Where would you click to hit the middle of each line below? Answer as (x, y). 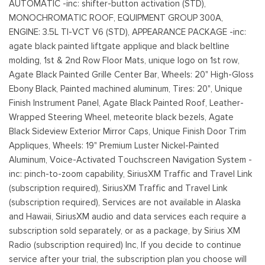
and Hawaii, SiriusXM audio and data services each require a (127, 216)
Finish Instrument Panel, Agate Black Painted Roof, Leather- (126, 103)
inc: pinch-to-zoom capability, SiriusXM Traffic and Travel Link (130, 174)
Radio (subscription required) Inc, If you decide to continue (125, 245)
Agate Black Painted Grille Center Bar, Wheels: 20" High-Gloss (131, 74)
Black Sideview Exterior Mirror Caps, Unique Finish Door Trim (127, 131)
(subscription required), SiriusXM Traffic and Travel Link (118, 188)
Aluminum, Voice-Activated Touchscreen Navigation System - (130, 159)
